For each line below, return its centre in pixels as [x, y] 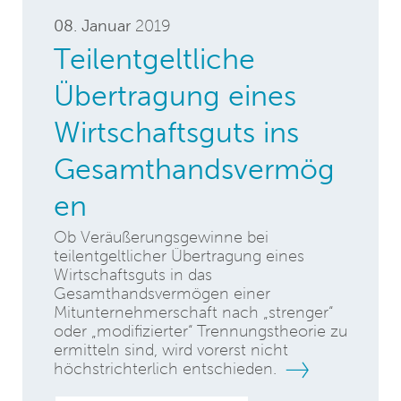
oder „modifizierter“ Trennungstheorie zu [200, 331]
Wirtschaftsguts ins [176, 132]
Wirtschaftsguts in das [133, 275]
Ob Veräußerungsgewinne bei [161, 237]
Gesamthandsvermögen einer [162, 294]
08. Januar [92, 26]
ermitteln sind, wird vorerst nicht [171, 350]
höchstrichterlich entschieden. [167, 369]
